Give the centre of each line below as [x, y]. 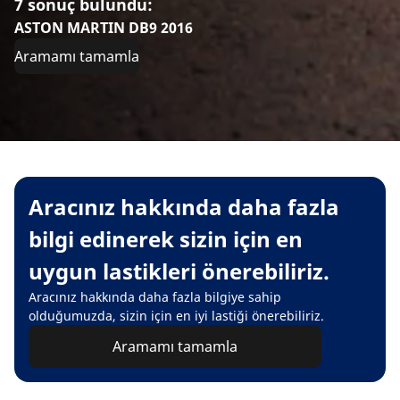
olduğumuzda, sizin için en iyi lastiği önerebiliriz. [176, 315]
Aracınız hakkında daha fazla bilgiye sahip [155, 296]
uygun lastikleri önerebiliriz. [179, 271]
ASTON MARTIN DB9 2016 [104, 27]
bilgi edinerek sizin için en [166, 238]
